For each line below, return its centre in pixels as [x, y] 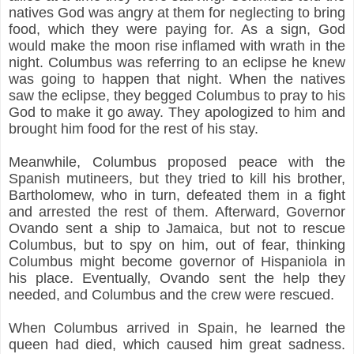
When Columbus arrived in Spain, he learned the [177, 328]
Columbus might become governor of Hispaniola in [177, 261]
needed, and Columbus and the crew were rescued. [173, 294]
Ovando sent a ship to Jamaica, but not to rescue [177, 228]
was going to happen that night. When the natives [177, 79]
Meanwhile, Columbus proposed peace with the [177, 162]
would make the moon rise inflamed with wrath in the [177, 45]
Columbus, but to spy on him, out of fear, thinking [177, 245]
